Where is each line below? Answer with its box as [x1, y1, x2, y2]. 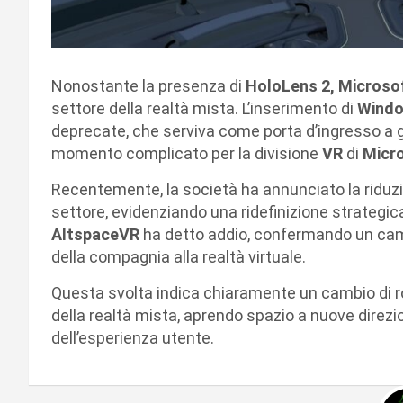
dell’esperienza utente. [51, 328, 214, 348]
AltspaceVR [51, 225, 143, 245]
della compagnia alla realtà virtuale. [51, 247, 306, 267]
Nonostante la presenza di [51, 76, 246, 96]
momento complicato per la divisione [51, 144, 322, 164]
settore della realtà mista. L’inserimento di [51, 99, 357, 119]
